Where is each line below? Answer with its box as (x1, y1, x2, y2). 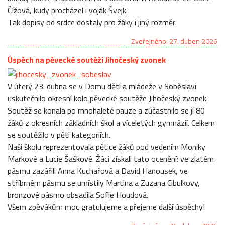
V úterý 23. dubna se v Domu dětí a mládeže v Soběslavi (8, 78, 196, 94)
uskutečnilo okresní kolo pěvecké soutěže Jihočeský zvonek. (8, 90, 208, 106)
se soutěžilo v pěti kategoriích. (8, 127, 110, 142)
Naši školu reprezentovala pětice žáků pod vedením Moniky (8, 139, 205, 154)
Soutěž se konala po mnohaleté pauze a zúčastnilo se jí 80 (8, 102, 205, 118)
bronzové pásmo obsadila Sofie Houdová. (8, 187, 148, 202)
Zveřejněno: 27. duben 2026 (131, 34, 217, 48)
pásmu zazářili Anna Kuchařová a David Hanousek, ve (8, 163, 188, 178)
